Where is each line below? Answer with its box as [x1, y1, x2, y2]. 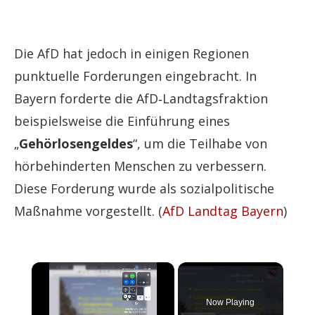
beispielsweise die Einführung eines [14, 112, 230, 130]
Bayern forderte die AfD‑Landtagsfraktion [14, 90, 268, 108]
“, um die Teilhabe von [133, 135, 267, 153]
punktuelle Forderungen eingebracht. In [14, 67, 257, 85]
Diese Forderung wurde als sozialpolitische [14, 180, 274, 198]
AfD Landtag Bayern [162, 202, 283, 220]
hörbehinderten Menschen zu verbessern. [14, 157, 266, 175]
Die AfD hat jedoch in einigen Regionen [14, 45, 249, 63]
